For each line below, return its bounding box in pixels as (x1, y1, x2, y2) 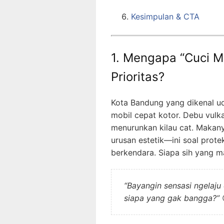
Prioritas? (111, 69, 164, 84)
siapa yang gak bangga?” (124, 193, 219, 203)
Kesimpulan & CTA (131, 11, 199, 22)
